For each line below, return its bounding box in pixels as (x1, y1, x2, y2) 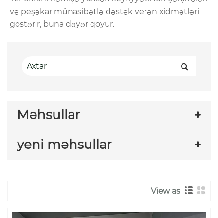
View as (150, 186, 184, 196)
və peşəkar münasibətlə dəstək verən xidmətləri (10, 6, 199, 16)
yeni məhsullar (17, 136, 111, 152)
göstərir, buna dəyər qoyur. (10, 19, 114, 29)
